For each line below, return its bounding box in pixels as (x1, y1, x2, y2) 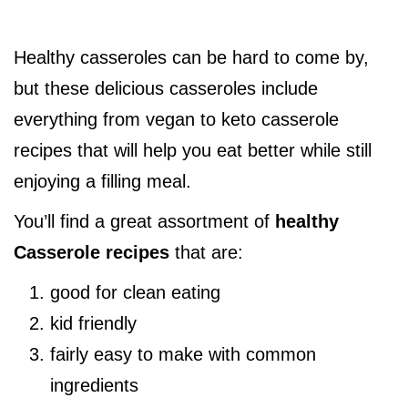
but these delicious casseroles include (14, 78, 318, 99)
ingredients (50, 375, 138, 396)
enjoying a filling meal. (14, 171, 191, 192)
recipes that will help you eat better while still (14, 140, 372, 161)
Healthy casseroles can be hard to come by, (14, 47, 369, 68)
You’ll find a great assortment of (14, 211, 275, 232)
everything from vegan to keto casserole (14, 109, 339, 130)
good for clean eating (50, 282, 220, 303)
